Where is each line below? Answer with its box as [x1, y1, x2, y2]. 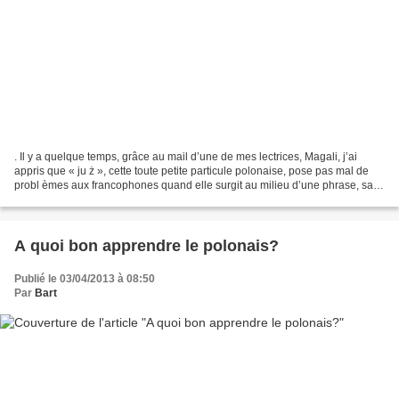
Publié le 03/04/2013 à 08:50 [14, 273, 155, 286]
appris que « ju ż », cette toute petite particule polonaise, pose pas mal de [14, 165, 369, 178]
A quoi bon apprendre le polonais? [14, 237, 279, 256]
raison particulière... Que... [14, 193, 141, 207]
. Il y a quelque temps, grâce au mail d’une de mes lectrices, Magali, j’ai [14, 151, 357, 164]
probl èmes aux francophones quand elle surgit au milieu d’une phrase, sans [14, 179, 385, 192]
